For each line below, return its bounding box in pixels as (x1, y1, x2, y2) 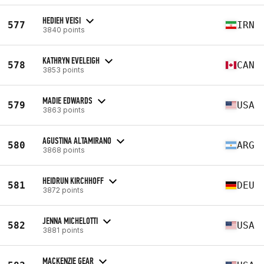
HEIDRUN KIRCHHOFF (42, 174, 104, 186)
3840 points (42, 25, 85, 34)
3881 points (42, 225, 84, 235)
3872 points (42, 185, 84, 194)
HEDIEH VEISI (42, 14, 81, 26)
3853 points (42, 65, 84, 74)
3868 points (42, 145, 85, 154)
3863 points (42, 105, 85, 114)
